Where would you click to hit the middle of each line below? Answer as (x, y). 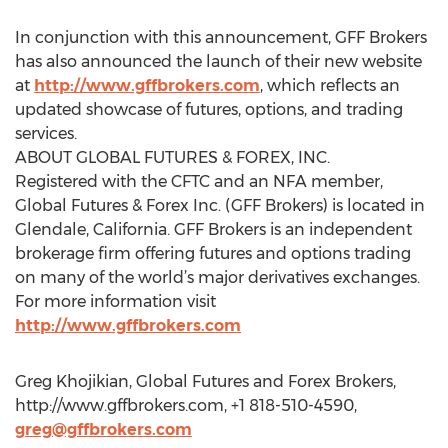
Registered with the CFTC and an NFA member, (199, 181)
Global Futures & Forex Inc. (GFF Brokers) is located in (220, 205)
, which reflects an (330, 85)
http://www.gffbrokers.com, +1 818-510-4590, (186, 405)
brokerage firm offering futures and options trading (213, 253)
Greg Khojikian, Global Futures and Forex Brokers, (205, 381)
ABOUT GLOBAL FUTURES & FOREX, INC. (172, 157)
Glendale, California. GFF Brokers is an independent (213, 229)
